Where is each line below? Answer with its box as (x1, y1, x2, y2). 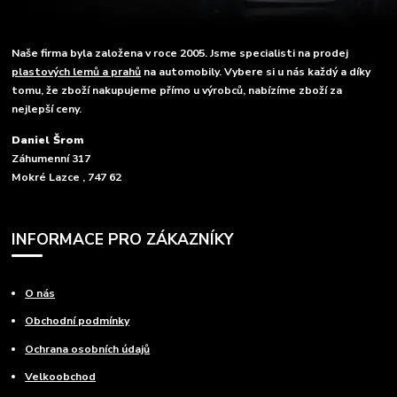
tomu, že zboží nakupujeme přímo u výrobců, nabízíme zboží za (12, 83, 343, 98)
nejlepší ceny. (12, 102, 82, 117)
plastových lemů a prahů (12, 65, 142, 80)
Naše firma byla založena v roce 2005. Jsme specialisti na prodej (12, 46, 349, 61)
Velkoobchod (25, 370, 97, 385)
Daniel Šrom (12, 133, 84, 148)
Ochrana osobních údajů (25, 341, 151, 356)
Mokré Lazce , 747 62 (12, 170, 122, 185)
